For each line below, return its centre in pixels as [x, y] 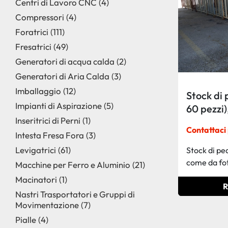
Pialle [26, 220]
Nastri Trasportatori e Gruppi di [75, 194]
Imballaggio [38, 91]
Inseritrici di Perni [48, 120]
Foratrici [32, 32]
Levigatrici [36, 150]
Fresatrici [33, 47]
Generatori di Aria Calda [62, 76]
